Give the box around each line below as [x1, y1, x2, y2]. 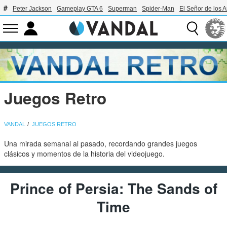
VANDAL [4, 121, 26, 128]
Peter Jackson [13, 5, 52, 12]
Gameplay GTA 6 [57, 5, 103, 12]
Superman [108, 5, 137, 12]
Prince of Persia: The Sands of [10, 178, 217, 199]
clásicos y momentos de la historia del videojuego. [4, 148, 165, 159]
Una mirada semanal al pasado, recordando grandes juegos [4, 138, 198, 148]
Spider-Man [142, 5, 174, 12]
